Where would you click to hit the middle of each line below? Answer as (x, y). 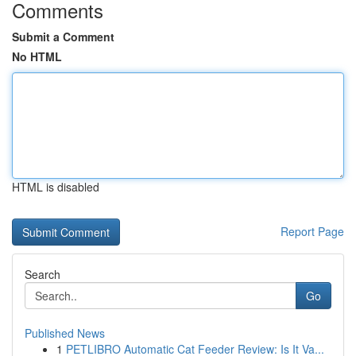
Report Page (312, 231)
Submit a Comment (63, 37)
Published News (65, 333)
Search (43, 274)
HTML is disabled (56, 187)
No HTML (37, 56)
